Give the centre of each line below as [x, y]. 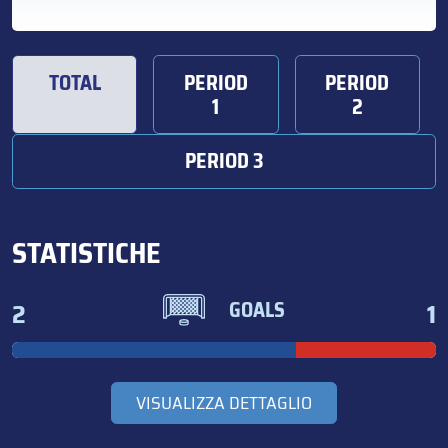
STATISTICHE [86, 252]
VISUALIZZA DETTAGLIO [224, 403]
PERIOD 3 [224, 161]
